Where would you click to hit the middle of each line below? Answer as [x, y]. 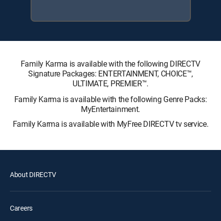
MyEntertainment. [110, 109]
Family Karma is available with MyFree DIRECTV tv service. [110, 124]
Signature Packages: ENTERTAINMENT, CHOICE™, [110, 74]
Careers [21, 208]
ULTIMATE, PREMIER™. [110, 83]
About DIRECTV [33, 174]
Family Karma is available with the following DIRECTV [110, 64]
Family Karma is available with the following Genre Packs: [110, 99]
